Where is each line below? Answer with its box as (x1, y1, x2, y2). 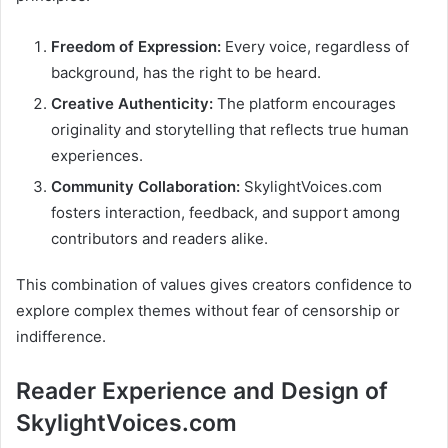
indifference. (16, 326, 106, 346)
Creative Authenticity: (51, 93, 213, 113)
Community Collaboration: (51, 176, 240, 196)
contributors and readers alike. (51, 228, 268, 248)
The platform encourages (213, 93, 396, 113)
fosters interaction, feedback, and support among (51, 202, 400, 222)
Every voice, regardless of (221, 36, 409, 56)
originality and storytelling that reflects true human (51, 119, 409, 139)
